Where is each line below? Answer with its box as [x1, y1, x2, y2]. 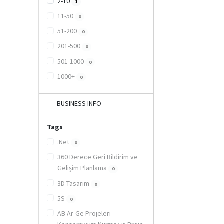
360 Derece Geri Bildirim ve [57, 152, 138, 162]
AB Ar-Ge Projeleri [57, 208, 111, 218]
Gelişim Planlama [57, 163, 108, 173]
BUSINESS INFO [55, 98, 102, 108]
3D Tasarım [57, 178, 91, 188]
